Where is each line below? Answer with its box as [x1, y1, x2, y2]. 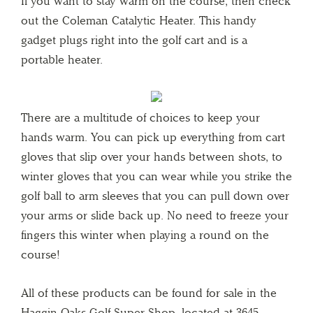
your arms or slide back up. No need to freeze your [21, 208, 289, 222]
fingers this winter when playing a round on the [21, 227, 269, 242]
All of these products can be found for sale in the [21, 285, 277, 300]
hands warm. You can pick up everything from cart [21, 129, 285, 144]
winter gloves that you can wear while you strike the [21, 168, 292, 183]
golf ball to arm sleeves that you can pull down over [21, 188, 289, 203]
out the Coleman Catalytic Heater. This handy [21, 13, 256, 27]
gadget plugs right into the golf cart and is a [21, 32, 247, 47]
